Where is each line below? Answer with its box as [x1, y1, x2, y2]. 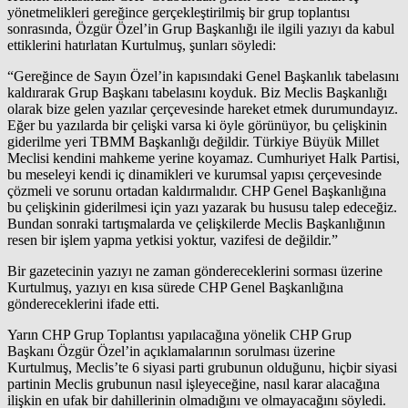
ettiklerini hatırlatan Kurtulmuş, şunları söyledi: [7, 37, 276, 54]
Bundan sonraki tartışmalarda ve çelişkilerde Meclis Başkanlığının [7, 216, 385, 232]
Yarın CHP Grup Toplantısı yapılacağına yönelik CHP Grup [7, 327, 352, 343]
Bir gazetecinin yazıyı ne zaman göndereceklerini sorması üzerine [7, 263, 382, 280]
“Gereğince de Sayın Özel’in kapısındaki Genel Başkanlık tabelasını [7, 68, 399, 85]
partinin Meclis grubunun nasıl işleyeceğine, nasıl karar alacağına [7, 376, 380, 393]
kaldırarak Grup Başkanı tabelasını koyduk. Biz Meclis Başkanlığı [7, 85, 387, 101]
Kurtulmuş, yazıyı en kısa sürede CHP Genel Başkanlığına [7, 280, 343, 296]
